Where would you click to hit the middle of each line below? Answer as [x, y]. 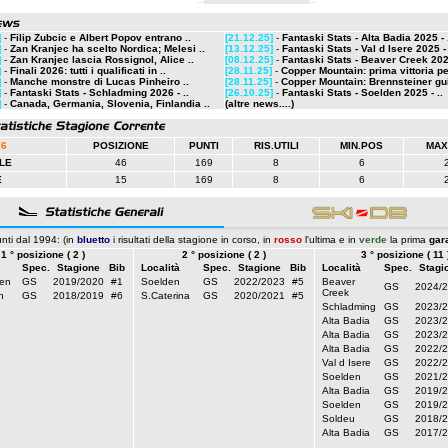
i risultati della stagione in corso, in [192, 239]
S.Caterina [165, 295]
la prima [408, 239]
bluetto [93, 239]
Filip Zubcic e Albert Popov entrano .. [100, 37]
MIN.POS [361, 145]
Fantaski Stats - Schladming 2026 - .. [99, 92]
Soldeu [338, 418]
